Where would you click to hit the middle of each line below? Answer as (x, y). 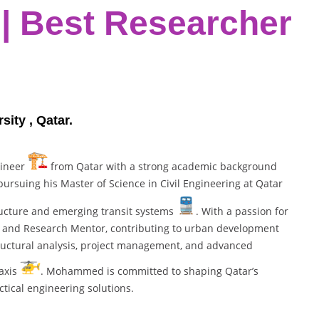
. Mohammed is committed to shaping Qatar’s (150, 271)
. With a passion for (242, 211)
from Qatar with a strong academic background (162, 167)
